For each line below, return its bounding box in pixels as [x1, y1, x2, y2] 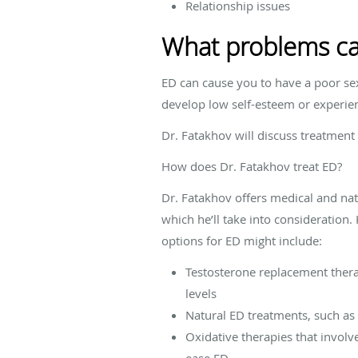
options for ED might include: [161, 232, 322, 249]
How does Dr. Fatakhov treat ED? [161, 157, 342, 174]
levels [185, 284, 217, 301]
